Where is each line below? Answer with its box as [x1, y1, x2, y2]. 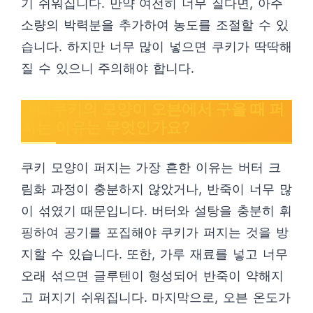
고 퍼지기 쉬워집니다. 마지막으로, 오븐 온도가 [21, 290, 291, 305]
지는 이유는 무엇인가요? [21, 118, 190, 136]
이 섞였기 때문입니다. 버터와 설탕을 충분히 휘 [21, 203, 292, 218]
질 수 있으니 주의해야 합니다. [21, 61, 195, 75]
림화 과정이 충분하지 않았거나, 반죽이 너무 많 [21, 182, 292, 196]
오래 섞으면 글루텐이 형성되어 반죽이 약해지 [21, 268, 284, 283]
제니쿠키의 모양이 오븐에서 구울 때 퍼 [21, 100, 284, 118]
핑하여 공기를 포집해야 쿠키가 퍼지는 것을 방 [21, 225, 289, 240]
